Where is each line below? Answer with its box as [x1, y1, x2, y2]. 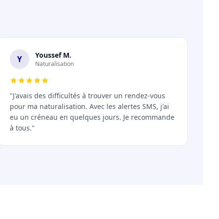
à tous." [9, 123, 35, 132]
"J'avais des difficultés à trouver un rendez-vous [9, 91, 165, 100]
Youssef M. [35, 50, 71, 60]
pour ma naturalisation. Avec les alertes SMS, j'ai [9, 102, 169, 111]
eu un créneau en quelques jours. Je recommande [9, 112, 175, 122]
